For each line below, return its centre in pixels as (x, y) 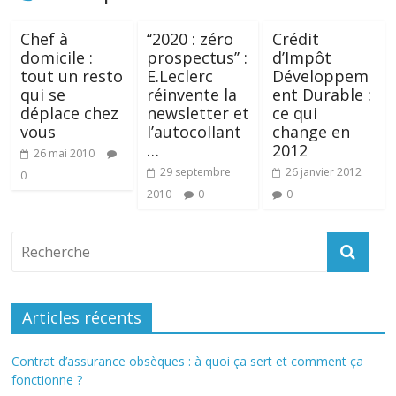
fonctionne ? (47, 380)
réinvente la (191, 95)
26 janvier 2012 (323, 172)
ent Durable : (321, 95)
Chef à (45, 39)
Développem (320, 76)
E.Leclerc (179, 76)
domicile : (57, 57)
